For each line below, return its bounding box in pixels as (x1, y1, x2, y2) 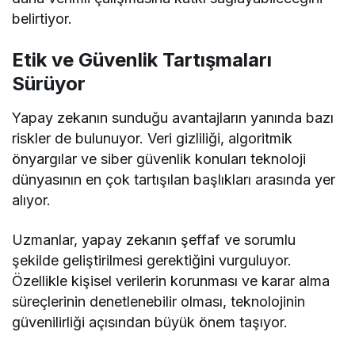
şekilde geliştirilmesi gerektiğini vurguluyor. (12, 252, 292, 269)
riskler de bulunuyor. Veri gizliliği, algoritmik (12, 130, 293, 147)
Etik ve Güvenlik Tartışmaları (12, 48, 272, 71)
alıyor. (12, 192, 51, 208)
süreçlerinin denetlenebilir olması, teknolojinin (12, 293, 306, 310)
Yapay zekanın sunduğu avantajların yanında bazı (12, 109, 334, 126)
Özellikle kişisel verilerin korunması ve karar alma (12, 273, 330, 289)
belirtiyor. (12, 10, 72, 27)
